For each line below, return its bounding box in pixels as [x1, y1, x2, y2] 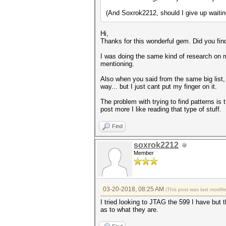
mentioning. [100, 60, 136, 68]
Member [134, 150, 154, 156]
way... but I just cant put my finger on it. [100, 83, 219, 90]
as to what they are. [100, 206, 158, 213]
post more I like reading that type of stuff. [100, 105, 221, 113]
